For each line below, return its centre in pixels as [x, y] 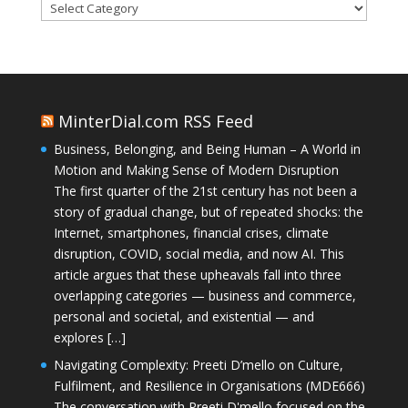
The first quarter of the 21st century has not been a [205, 190]
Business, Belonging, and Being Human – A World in [207, 148]
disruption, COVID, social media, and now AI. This [199, 253]
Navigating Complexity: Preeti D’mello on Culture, [198, 364]
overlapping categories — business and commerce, [204, 295]
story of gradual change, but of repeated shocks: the [208, 211]
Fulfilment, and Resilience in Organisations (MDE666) [209, 385]
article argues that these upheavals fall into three [197, 274]
